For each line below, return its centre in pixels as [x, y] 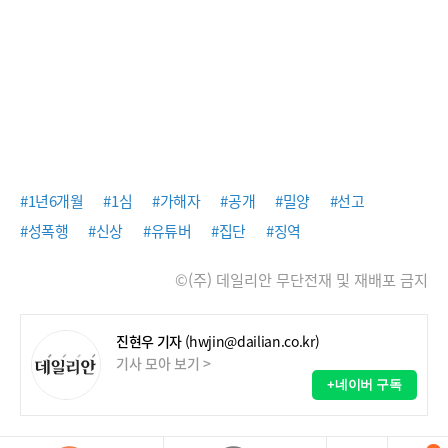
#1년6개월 [52, 201]
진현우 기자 [149, 341]
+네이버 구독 [364, 384]
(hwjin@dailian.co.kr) [252, 341]
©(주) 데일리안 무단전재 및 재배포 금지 [301, 279]
